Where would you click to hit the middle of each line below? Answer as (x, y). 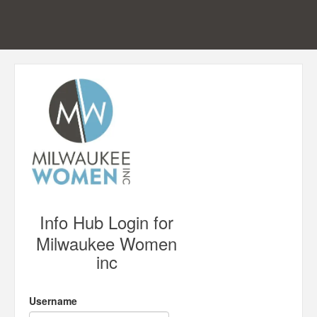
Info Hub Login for (107, 222)
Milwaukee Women (107, 243)
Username (53, 301)
